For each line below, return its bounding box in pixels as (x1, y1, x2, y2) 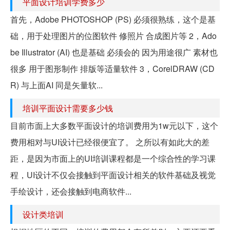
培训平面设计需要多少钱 (23, 102, 113, 114)
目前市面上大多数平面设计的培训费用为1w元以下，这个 (10, 120, 218, 132)
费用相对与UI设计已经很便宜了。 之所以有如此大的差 (10, 136, 209, 148)
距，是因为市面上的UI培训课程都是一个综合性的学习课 (10, 152, 216, 165)
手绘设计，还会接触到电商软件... (10, 185, 131, 198)
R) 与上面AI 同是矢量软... (10, 79, 103, 91)
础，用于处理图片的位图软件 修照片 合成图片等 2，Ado (10, 30, 217, 42)
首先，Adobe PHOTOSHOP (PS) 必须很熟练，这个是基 (10, 13, 216, 26)
